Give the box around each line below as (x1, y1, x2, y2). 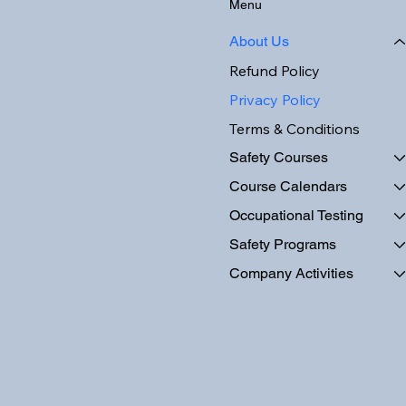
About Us (228, 33, 289, 51)
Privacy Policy (228, 91, 321, 110)
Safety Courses (228, 149, 328, 167)
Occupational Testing (228, 207, 363, 225)
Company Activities (228, 265, 353, 283)
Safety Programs (228, 236, 336, 254)
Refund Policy (228, 62, 320, 81)
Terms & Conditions (228, 120, 360, 139)
